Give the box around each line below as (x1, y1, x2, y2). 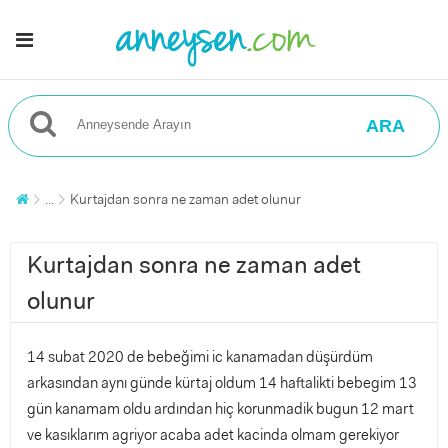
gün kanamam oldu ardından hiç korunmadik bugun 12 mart (27, 399, 414, 419)
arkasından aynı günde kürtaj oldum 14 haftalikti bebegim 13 (27, 373, 417, 393)
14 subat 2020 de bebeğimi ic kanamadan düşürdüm (27, 347, 373, 367)
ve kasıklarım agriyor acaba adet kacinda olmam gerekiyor (27, 425, 399, 445)
